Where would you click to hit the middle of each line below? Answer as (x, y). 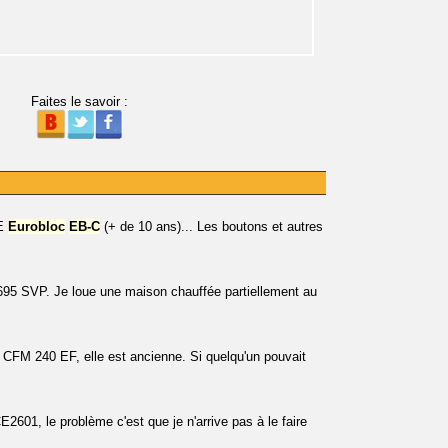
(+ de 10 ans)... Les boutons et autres (211, 226)
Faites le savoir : (79, 101)
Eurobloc (36, 226)
